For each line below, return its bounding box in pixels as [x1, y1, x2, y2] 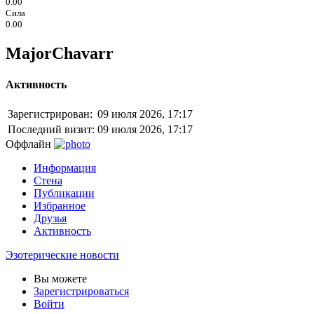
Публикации [34, 186, 95, 199]
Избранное [34, 199, 86, 212]
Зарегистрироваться [34, 285, 129, 297]
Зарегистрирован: [8, 107, 93, 120]
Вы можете [34, 272, 87, 285]
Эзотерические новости [6, 248, 119, 261]
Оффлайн [6, 137, 54, 150]
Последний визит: [8, 123, 95, 135]
